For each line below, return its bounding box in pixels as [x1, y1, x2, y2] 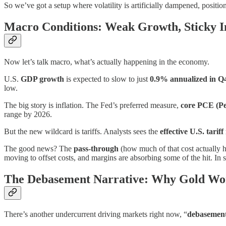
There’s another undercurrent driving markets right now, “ [4, 209, 187, 218]
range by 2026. [4, 109, 52, 119]
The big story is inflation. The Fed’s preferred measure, [4, 100, 181, 109]
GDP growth [21, 74, 64, 83]
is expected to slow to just [64, 74, 150, 83]
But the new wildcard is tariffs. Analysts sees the [4, 127, 160, 136]
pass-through [74, 144, 119, 153]
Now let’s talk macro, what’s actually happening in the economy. [4, 57, 209, 66]
